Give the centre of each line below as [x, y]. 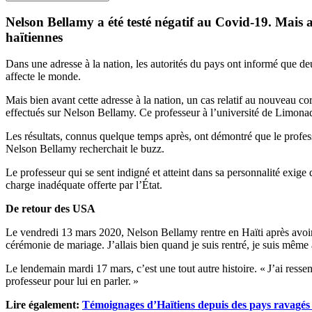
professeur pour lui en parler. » [72, 281]
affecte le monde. [43, 77]
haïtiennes [34, 37]
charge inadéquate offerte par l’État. [84, 185]
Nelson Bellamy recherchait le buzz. [85, 149]
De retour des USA [50, 209]
